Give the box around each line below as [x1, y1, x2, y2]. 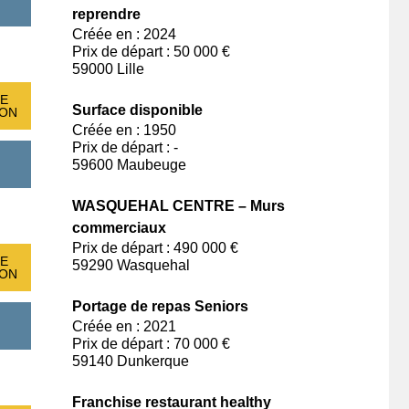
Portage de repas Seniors [72, 299, 248, 314]
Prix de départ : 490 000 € [72, 240, 238, 256]
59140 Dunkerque [72, 353, 189, 369]
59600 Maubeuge [72, 157, 186, 173]
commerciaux [72, 220, 166, 236]
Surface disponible [72, 102, 203, 118]
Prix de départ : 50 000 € [72, 44, 230, 59]
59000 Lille [72, 61, 144, 77]
